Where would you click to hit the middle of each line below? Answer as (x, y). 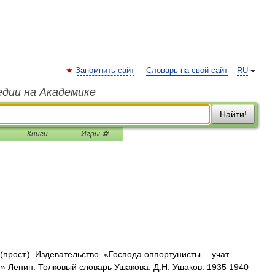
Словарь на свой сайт (187, 71)
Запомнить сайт (105, 71)
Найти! (233, 114)
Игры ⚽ (95, 134)
